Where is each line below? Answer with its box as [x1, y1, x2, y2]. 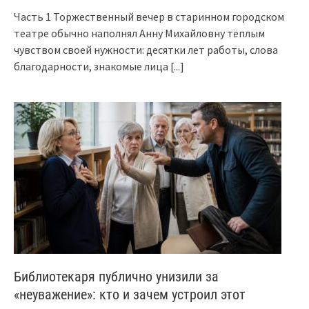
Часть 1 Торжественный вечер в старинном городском [14, 9, 284, 23]
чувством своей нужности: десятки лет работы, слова [14, 42, 278, 57]
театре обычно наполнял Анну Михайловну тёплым [14, 26, 265, 40]
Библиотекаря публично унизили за [14, 268, 219, 285]
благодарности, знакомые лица [14, 59, 170, 73]
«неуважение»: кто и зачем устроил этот [14, 286, 246, 303]
